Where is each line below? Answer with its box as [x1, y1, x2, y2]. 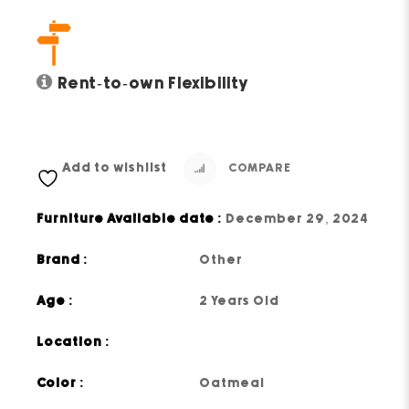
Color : [37, 376, 86, 390]
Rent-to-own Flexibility [58, 75, 250, 92]
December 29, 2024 [225, 212, 370, 225]
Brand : [37, 253, 89, 267]
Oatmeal [199, 376, 266, 390]
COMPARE [225, 162, 292, 174]
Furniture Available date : [37, 212, 224, 225]
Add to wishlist [62, 161, 168, 174]
